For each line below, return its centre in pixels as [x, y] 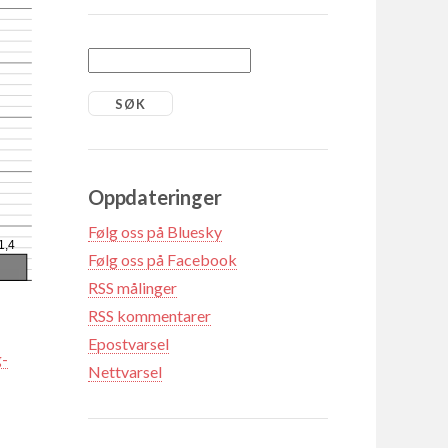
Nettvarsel [125, 371]
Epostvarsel [128, 343]
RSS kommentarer [149, 315]
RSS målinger [132, 287]
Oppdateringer [155, 196]
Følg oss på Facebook [162, 259]
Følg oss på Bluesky [155, 231]
